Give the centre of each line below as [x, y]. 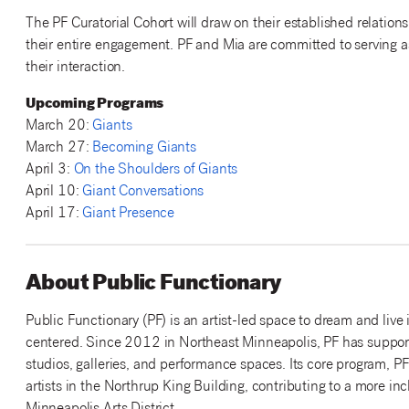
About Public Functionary [153, 285]
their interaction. [75, 68]
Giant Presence [129, 215]
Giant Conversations [143, 193]
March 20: [59, 127]
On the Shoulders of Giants [156, 171]
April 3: [49, 171]
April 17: [54, 215]
